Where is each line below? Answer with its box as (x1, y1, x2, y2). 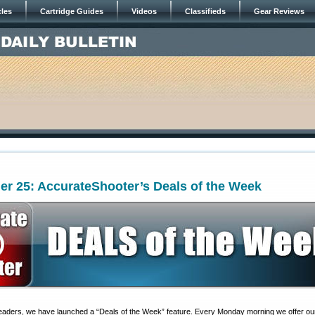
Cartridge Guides (40, 7, 103, 15)
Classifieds (185, 7, 226, 15)
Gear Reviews (254, 7, 304, 15)
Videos (131, 7, 157, 15)
